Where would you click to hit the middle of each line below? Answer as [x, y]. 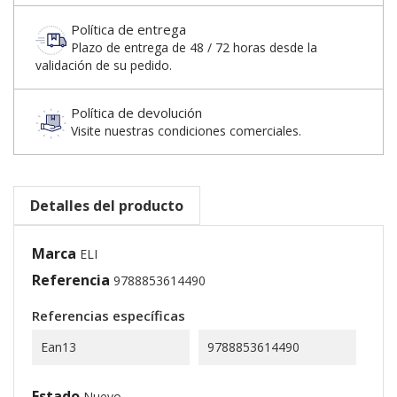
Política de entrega [128, 29]
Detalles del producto [107, 206]
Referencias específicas [109, 315]
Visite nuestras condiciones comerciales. [186, 131]
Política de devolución [136, 113]
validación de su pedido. [104, 65]
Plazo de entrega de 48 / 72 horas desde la [194, 47]
